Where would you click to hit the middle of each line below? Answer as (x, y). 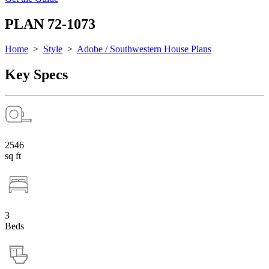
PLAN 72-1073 (50, 24)
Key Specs (36, 75)
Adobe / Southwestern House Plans (144, 49)
